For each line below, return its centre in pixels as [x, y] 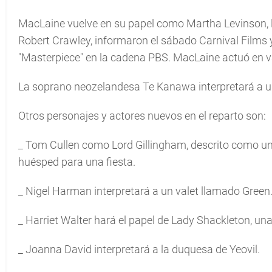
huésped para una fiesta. [77, 162]
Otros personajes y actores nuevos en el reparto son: [142, 116]
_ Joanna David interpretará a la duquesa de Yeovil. [139, 249]
